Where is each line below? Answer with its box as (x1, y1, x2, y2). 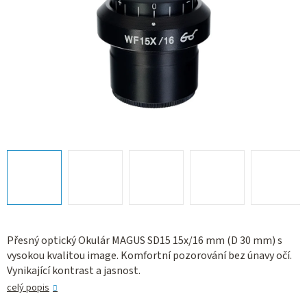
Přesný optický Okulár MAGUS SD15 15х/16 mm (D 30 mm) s (7, 233, 282, 249)
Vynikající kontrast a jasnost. (7, 263, 140, 279)
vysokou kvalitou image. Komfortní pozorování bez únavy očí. (7, 248, 292, 264)
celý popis (7, 281, 49, 295)
